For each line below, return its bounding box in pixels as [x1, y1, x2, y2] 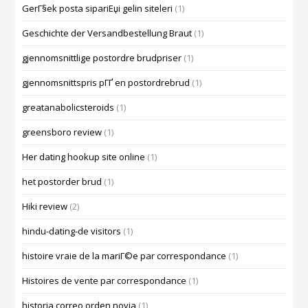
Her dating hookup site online [22, 151, 146, 164]
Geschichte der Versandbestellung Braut [22, 27, 192, 40]
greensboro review [22, 126, 102, 139]
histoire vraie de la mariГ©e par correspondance [22, 250, 227, 263]
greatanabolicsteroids [22, 101, 115, 114]
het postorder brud [22, 175, 102, 188]
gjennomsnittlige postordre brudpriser [22, 52, 182, 65]
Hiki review [22, 200, 68, 213]
